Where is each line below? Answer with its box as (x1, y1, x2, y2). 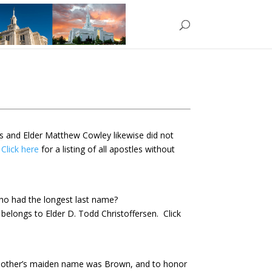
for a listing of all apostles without (39, 143, 175, 155)
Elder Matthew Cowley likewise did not (23, 129, 174, 141)
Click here (1, 143, 39, 155)
